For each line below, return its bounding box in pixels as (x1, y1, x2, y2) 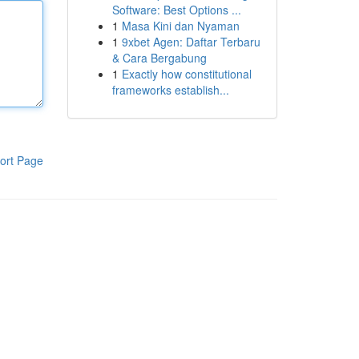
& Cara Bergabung (111, 50, 207, 66)
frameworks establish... (111, 82, 229, 98)
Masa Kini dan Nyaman (121, 18, 240, 34)
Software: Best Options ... (111, 2, 241, 18)
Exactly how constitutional (121, 66, 252, 82)
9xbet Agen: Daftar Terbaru (121, 34, 260, 50)
